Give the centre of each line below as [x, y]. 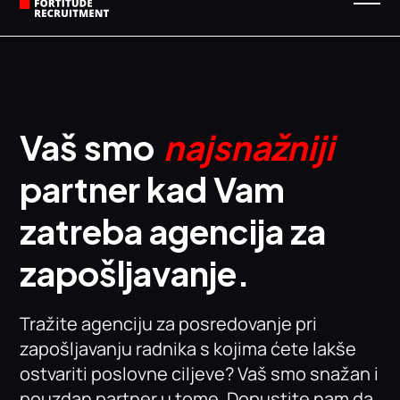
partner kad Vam [153, 189]
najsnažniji [249, 147]
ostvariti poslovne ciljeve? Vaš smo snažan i [200, 374]
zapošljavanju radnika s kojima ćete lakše [188, 349]
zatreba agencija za [173, 231]
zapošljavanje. [135, 273]
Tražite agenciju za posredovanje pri [169, 324]
